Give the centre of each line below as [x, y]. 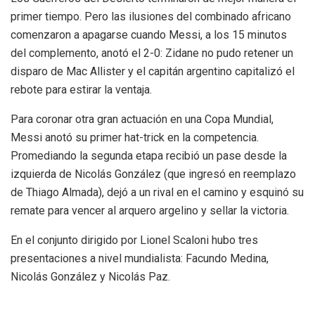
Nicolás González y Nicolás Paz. [90, 276]
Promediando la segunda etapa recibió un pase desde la [149, 155]
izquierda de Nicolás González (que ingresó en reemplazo [153, 174]
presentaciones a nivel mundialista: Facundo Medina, [140, 258]
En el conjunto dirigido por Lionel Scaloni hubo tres [134, 240]
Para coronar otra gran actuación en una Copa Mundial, [142, 119]
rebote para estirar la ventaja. [81, 89]
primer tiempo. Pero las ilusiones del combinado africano [151, 16]
